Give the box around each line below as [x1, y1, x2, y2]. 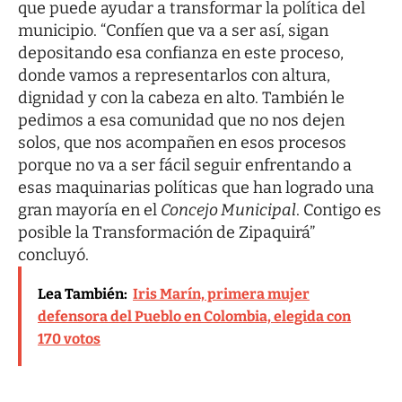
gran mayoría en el [18, 199, 161, 220]
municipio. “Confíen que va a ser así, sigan [18, 20, 328, 40]
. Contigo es [296, 199, 381, 220]
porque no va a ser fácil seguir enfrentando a [18, 154, 352, 175]
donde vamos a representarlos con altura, [18, 65, 330, 85]
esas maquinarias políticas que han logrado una [18, 177, 374, 197]
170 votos [38, 329, 100, 347]
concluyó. [18, 244, 89, 265]
